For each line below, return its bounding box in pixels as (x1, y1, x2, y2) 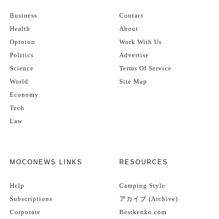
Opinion (10, 38, 35, 45)
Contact (119, 12, 144, 19)
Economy (10, 91, 39, 98)
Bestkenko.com (119, 208, 167, 216)
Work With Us (119, 38, 162, 45)
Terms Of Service (119, 65, 172, 72)
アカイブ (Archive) (119, 195, 178, 202)
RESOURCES (119, 158, 168, 166)
